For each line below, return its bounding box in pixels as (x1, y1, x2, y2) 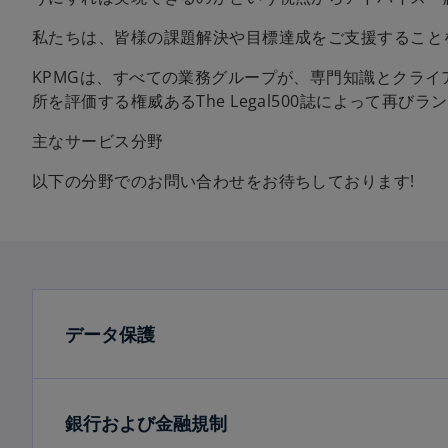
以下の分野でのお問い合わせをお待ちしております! (32, 170, 415, 192)
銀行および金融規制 (65, 411, 227, 435)
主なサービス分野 (32, 130, 164, 152)
